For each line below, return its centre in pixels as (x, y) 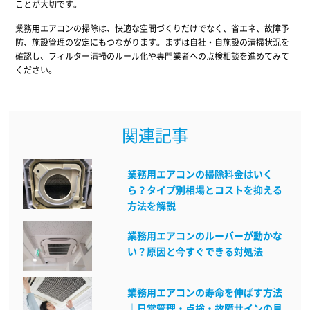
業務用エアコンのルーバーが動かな (204, 236)
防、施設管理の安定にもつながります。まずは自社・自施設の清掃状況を (152, 42)
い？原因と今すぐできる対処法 (195, 252)
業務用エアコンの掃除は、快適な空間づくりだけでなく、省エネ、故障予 (152, 28)
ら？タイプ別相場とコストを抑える (204, 190)
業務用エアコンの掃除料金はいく (200, 174)
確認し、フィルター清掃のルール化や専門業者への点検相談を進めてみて (152, 55)
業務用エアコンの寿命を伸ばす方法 (204, 292)
